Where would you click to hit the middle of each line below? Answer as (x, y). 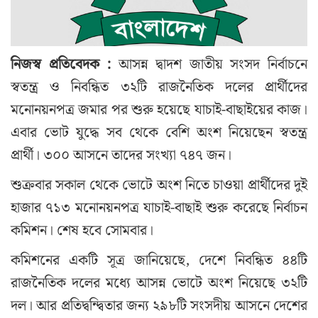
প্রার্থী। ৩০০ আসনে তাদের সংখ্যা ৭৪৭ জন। (121, 155)
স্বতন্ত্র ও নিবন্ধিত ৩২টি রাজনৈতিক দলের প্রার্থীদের (159, 87)
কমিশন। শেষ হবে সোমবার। (82, 230)
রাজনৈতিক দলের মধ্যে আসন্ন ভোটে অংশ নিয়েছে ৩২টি (159, 283)
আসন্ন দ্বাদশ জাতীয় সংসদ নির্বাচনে (209, 64)
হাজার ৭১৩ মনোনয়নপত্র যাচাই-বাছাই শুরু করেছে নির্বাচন (159, 208)
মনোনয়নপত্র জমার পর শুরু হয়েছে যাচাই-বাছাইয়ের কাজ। (159, 110)
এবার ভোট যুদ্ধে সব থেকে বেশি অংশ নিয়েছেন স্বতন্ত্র (159, 132)
